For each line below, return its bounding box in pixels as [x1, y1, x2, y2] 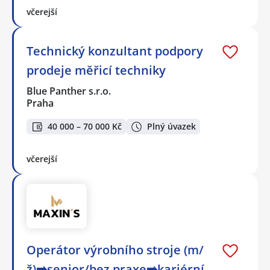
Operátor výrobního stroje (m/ [27, 242, 204, 259]
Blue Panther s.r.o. [27, 84, 112, 98]
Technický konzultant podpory [27, 42, 203, 59]
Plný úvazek [147, 121, 196, 133]
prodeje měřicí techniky [27, 61, 166, 78]
